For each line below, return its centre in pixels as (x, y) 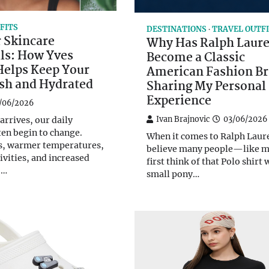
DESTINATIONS (177, 29)
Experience (179, 101)
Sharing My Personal (206, 87)
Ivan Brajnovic (183, 119)
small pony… (173, 174)
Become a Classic (196, 58)
